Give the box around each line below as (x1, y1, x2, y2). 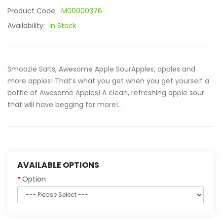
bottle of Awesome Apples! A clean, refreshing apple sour (7, 88, 204, 98)
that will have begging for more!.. (7, 100, 121, 110)
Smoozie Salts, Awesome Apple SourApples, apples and (7, 64, 195, 74)
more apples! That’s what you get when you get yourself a (7, 76, 209, 86)
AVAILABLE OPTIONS (17, 159, 99, 171)
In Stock (49, 21, 76, 31)
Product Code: (7, 6, 59, 16)
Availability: (7, 21, 47, 31)
